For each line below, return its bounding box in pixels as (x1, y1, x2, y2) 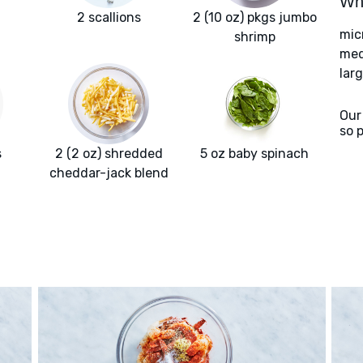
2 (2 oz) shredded (54, 146, 163, 162)
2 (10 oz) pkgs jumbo (192, 10, 317, 26)
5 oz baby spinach (200, 146, 309, 162)
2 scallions (76, 10, 141, 26)
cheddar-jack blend (49, 165, 169, 181)
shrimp (233, 29, 275, 45)
